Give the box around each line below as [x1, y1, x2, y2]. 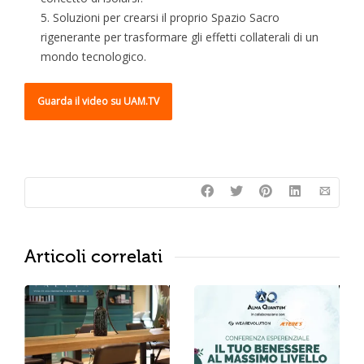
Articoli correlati [24, 246, 162, 267]
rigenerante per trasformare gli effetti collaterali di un [41, 29, 318, 45]
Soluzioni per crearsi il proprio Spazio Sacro [53, 10, 279, 26]
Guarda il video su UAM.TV [37, 94, 159, 109]
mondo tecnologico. [41, 49, 146, 65]
